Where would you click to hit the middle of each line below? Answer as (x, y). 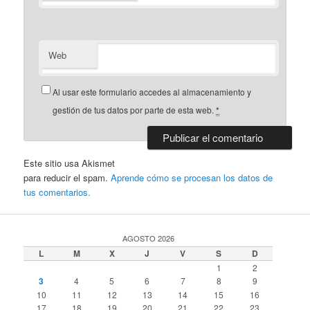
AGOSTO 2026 (148, 238)
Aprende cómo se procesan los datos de (192, 178)
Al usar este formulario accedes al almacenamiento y (152, 91)
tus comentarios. (57, 192)
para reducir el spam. (67, 178)
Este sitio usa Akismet (70, 163)
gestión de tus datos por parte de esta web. (135, 109)
